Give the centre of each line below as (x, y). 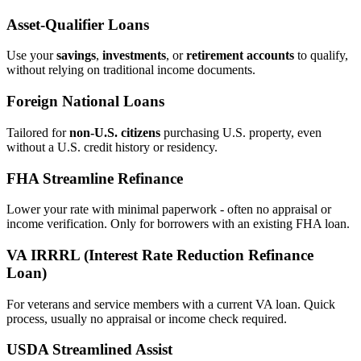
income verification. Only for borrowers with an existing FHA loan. (178, 224)
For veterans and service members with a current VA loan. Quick (171, 304)
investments (134, 56)
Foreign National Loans (85, 102)
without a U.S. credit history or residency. (112, 147)
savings (76, 56)
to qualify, (321, 56)
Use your (31, 56)
